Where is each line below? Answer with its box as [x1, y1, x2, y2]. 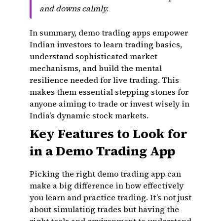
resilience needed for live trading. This [30, 74, 179, 85]
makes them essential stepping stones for [30, 86, 188, 97]
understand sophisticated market [30, 51, 157, 62]
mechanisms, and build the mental [30, 63, 162, 74]
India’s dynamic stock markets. [30, 110, 148, 121]
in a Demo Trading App [30, 142, 175, 160]
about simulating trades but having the [30, 204, 179, 215]
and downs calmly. [39, 3, 109, 14]
